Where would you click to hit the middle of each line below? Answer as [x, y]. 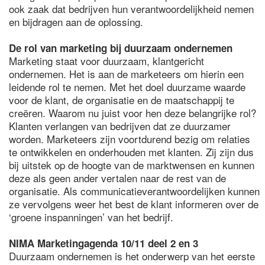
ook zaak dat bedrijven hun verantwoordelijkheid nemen [131, 9]
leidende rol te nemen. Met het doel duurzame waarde [127, 87]
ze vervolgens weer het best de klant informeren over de [134, 204]
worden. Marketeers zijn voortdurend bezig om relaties [130, 139]
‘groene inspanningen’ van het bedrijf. [93, 217]
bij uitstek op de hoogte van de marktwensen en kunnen [132, 165]
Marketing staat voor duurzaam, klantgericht [106, 61]
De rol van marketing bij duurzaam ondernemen [121, 48]
